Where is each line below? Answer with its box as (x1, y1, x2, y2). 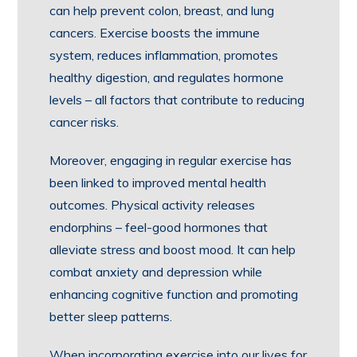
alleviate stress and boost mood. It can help (49, 241, 296, 257)
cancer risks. (49, 114, 120, 130)
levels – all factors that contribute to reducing (49, 92, 305, 108)
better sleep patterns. (49, 308, 173, 324)
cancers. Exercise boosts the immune (49, 25, 261, 41)
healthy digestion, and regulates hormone (49, 69, 284, 85)
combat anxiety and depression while (49, 264, 263, 280)
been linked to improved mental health (49, 175, 267, 190)
